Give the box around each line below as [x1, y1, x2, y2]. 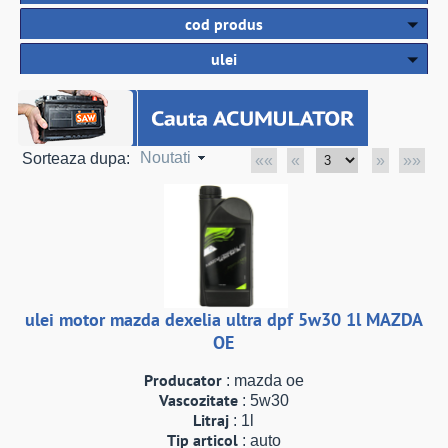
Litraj [193, 410, 230, 431]
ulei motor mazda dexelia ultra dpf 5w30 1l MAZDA [24, 308, 423, 332]
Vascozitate [158, 390, 238, 411]
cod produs [184, 14, 263, 34]
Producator [143, 370, 222, 391]
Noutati [140, 149, 192, 166]
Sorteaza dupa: [22, 150, 131, 167]
